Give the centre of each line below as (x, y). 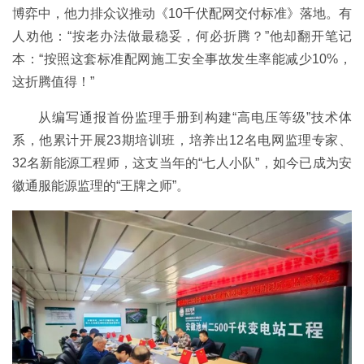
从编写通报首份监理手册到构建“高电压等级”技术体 (195, 118)
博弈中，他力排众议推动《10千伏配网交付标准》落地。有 (182, 14)
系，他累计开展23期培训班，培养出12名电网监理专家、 (182, 141)
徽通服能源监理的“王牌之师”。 (101, 186)
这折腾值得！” (53, 82)
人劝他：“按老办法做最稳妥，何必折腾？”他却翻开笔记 (182, 37)
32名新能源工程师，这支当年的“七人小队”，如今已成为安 (182, 163)
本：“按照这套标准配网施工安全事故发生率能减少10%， (182, 59)
